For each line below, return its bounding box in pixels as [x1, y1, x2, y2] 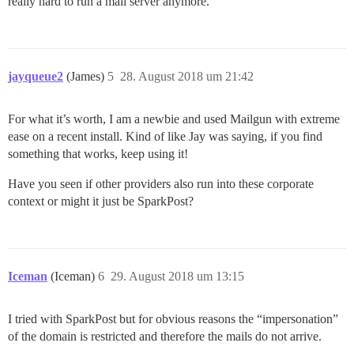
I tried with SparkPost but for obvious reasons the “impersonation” [8, 312, 338, 326]
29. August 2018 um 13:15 [111, 269, 244, 284]
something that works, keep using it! [8, 147, 188, 161]
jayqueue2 [8, 70, 63, 84]
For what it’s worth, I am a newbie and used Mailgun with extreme [8, 112, 340, 126]
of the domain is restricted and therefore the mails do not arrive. [8, 330, 322, 344]
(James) [66, 70, 107, 84]
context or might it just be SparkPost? [8, 194, 194, 209]
